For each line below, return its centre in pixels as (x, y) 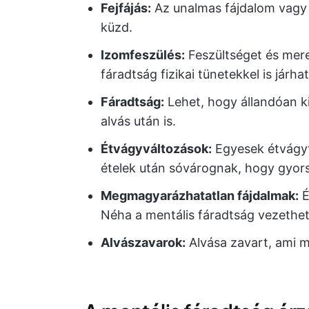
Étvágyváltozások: (156, 149)
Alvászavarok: (143, 242)
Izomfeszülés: (143, 55)
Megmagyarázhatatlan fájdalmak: (200, 196)
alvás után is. (138, 121)
